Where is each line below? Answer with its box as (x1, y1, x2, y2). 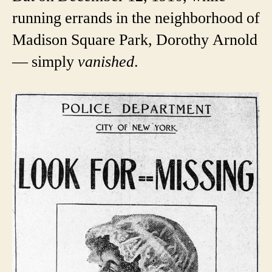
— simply (12, 52, 78, 72)
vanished (78, 52, 134, 72)
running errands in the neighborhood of (12, 8, 260, 28)
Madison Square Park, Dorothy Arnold (12, 30, 257, 50)
